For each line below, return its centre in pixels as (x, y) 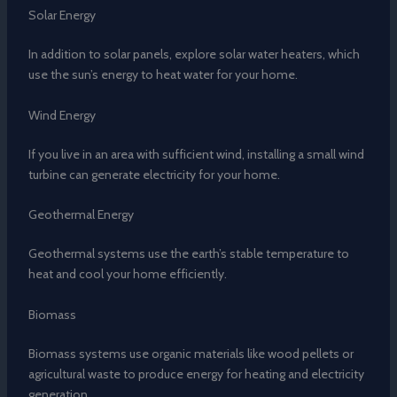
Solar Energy (62, 16)
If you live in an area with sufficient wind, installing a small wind (196, 154)
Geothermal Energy (81, 215)
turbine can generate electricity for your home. (154, 174)
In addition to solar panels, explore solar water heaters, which (194, 54)
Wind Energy (62, 115)
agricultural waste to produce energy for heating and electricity (196, 374)
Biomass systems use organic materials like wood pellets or (191, 353)
